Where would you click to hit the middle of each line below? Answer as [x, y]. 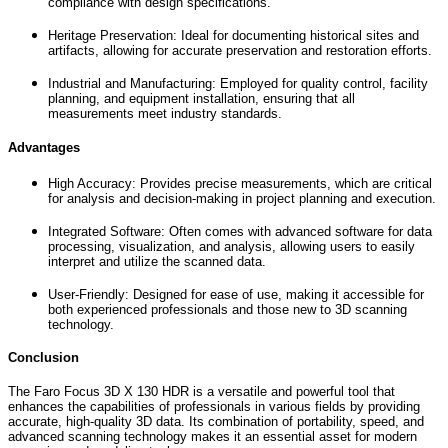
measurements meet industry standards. [165, 114]
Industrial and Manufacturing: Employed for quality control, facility [238, 84]
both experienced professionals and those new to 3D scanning [227, 309]
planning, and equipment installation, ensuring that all [201, 99]
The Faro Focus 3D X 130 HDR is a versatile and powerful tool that [201, 391]
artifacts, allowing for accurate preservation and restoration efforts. [240, 51]
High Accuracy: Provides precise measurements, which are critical [240, 183]
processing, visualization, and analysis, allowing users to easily [231, 246]
